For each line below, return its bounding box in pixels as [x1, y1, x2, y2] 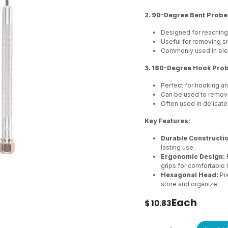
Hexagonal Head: [161, 171, 218, 179]
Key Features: [145, 117, 190, 125]
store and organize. [161, 180, 219, 188]
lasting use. [161, 144, 195, 151]
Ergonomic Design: [161, 153, 225, 160]
